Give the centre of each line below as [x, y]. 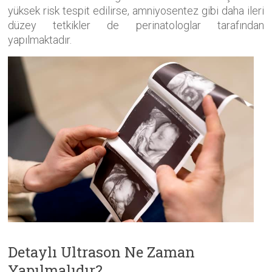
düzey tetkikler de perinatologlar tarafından [136, 25]
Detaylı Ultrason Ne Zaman [102, 252]
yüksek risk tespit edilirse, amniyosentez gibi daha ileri [136, 10]
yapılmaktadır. [40, 39]
